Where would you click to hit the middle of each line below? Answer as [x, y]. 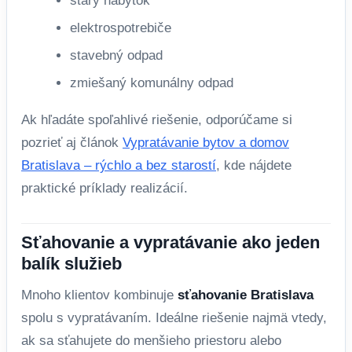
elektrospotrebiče [121, 27]
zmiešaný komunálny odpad [152, 82]
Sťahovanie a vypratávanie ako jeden [170, 242]
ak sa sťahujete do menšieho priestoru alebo [151, 340]
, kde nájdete [254, 165]
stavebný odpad [116, 55]
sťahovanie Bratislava [246, 295]
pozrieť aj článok [72, 142]
